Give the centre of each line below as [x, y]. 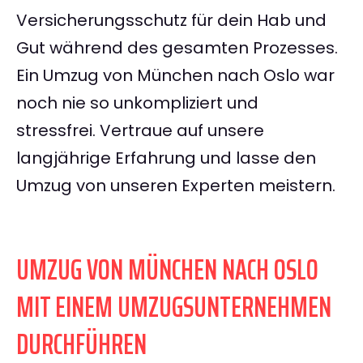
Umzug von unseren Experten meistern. [176, 186]
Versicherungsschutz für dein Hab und [171, 21]
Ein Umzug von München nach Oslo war [175, 76]
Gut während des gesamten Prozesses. [177, 48]
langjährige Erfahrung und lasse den [166, 158]
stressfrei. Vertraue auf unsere [140, 131]
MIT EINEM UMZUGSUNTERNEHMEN [174, 307]
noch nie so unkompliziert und [137, 103]
